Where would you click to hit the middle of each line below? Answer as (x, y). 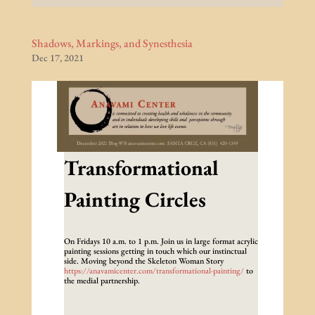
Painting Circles (135, 200)
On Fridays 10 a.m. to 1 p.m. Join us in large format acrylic (161, 242)
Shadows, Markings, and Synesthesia (112, 44)
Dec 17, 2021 (57, 58)
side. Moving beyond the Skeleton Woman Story (143, 261)
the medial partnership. (102, 281)
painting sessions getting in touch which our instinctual (155, 251)
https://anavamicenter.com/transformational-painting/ (154, 271)
